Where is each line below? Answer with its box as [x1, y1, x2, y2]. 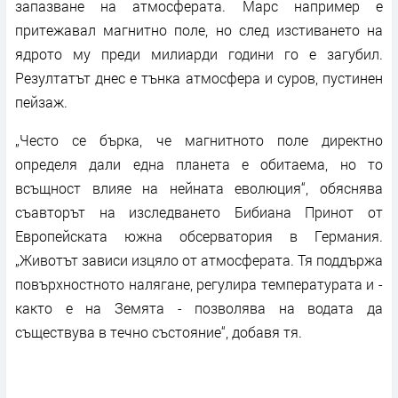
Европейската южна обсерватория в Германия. [15, 226, 383, 245]
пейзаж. [15, 92, 68, 111]
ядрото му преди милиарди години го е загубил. [15, 44, 383, 63]
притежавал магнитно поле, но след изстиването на [15, 20, 383, 39]
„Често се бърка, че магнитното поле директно [15, 130, 383, 149]
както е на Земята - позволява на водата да [15, 298, 383, 317]
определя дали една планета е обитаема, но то [15, 154, 383, 173]
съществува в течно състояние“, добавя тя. [15, 322, 302, 341]
